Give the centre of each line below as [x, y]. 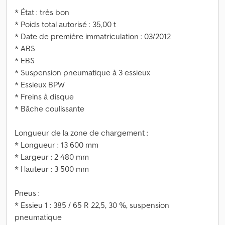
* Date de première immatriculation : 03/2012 [93, 36]
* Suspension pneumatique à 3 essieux [82, 72]
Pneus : [27, 193]
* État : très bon [42, 12]
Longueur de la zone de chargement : [81, 133]
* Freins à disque [44, 96]
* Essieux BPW [40, 84]
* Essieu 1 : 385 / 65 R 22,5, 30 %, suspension [92, 205]
